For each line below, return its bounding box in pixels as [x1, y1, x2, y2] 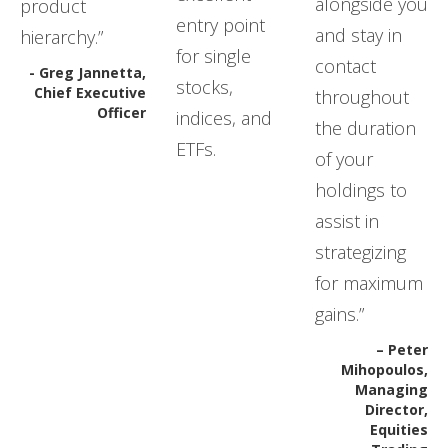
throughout [315, 84, 409, 109]
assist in [315, 208, 379, 233]
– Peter [376, 339, 428, 359]
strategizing [315, 239, 406, 264]
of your [315, 146, 373, 171]
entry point [176, 12, 265, 37]
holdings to [315, 177, 407, 202]
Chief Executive [34, 82, 146, 102]
